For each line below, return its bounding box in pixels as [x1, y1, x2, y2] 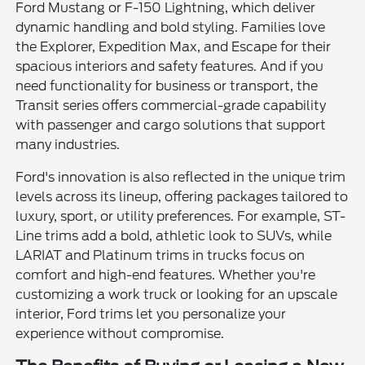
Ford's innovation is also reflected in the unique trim [15, 169, 346, 185]
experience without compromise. [15, 325, 225, 341]
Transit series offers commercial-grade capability [15, 97, 327, 113]
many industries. [15, 136, 121, 152]
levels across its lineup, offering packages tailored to [15, 188, 349, 204]
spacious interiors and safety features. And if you [15, 58, 324, 74]
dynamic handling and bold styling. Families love [15, 19, 326, 35]
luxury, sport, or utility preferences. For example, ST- [15, 208, 346, 224]
